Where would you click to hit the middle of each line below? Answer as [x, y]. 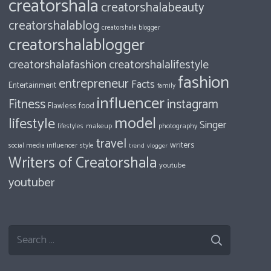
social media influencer [43, 145]
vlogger [157, 145]
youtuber [31, 183]
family [166, 86]
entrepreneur [93, 84]
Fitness [27, 105]
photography [178, 126]
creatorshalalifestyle [158, 65]
